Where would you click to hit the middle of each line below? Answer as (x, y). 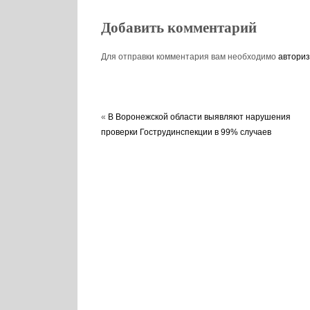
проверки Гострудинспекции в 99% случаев (186, 133)
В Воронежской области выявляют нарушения (199, 117)
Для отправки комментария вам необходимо (189, 56)
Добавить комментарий (179, 28)
